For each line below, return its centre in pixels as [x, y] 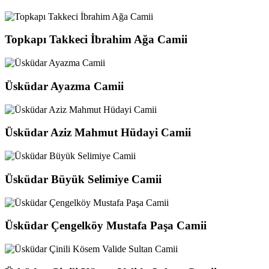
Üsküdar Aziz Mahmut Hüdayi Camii [98, 133]
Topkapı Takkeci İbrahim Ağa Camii [96, 40]
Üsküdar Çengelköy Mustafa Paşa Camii [106, 226]
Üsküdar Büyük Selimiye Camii [83, 179]
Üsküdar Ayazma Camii [64, 86]
